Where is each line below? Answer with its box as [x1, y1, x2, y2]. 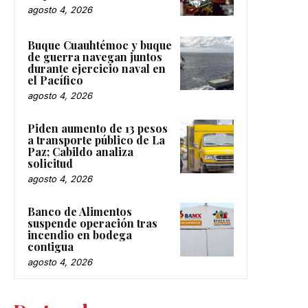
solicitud [27, 156, 73, 171]
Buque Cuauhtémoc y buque [27, 38, 172, 53]
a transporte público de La [27, 133, 165, 148]
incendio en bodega [27, 228, 132, 243]
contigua [27, 239, 74, 254]
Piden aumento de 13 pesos [27, 121, 168, 136]
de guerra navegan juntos [27, 49, 162, 65]
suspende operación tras [27, 216, 157, 231]
